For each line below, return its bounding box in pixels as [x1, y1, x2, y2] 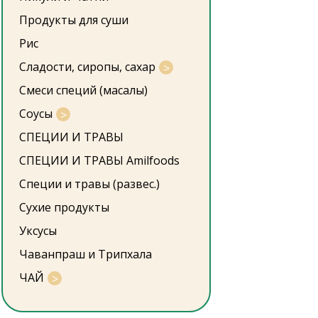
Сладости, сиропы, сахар [19, 59, 155, 75]
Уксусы [19, 223, 57, 238]
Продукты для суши [19, 12, 128, 28]
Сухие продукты [19, 199, 109, 215]
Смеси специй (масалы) [19, 82, 148, 98]
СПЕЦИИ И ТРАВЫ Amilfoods [19, 153, 180, 168]
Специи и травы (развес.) [19, 176, 160, 192]
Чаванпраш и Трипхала [19, 246, 152, 262]
